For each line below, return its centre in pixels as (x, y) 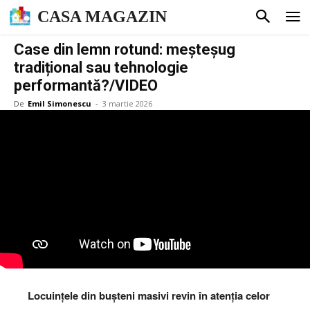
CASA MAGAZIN (102, 17)
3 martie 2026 (127, 103)
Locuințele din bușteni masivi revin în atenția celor (149, 296)
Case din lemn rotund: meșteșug (125, 49)
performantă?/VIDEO (86, 85)
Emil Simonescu (60, 103)
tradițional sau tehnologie (101, 67)
